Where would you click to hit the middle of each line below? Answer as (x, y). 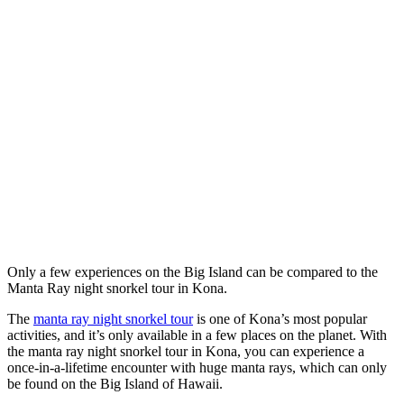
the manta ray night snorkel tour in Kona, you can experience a (186, 351)
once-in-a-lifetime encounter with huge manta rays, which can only (197, 367)
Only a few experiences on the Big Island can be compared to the (193, 272)
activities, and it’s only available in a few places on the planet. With (197, 335)
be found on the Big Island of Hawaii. (115, 384)
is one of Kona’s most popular (280, 319)
